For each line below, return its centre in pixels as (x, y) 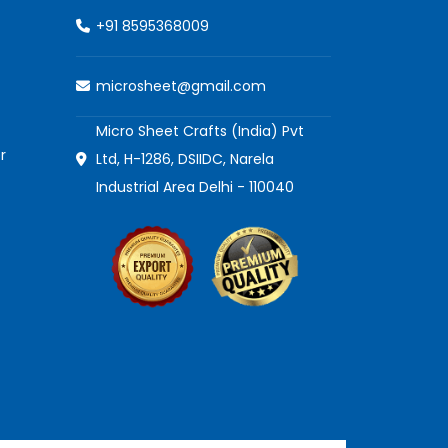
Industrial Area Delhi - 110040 (195, 186)
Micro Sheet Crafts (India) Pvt (200, 130)
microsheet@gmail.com (181, 86)
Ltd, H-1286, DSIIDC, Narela (185, 158)
